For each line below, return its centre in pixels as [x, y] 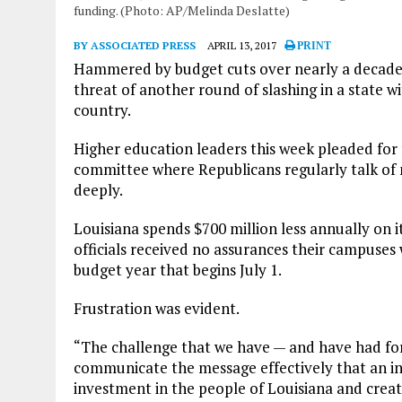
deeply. [98, 189]
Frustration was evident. [157, 308]
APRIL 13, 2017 [242, 45]
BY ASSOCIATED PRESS [135, 45]
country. [102, 109]
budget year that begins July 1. [178, 269]
